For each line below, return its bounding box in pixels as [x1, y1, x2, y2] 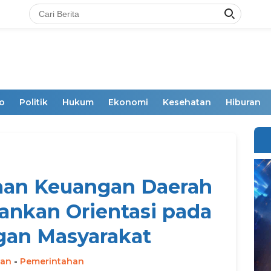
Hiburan [226, 97, 261, 108]
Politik [19, 97, 48, 108]
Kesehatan [163, 97, 211, 108]
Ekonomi [108, 97, 148, 108]
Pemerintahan [19, 256, 84, 267]
